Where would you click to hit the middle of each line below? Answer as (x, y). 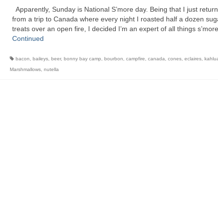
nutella (51, 69)
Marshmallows (25, 69)
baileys (40, 59)
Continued (28, 38)
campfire (135, 59)
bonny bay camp (82, 59)
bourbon (113, 59)
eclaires (193, 59)
